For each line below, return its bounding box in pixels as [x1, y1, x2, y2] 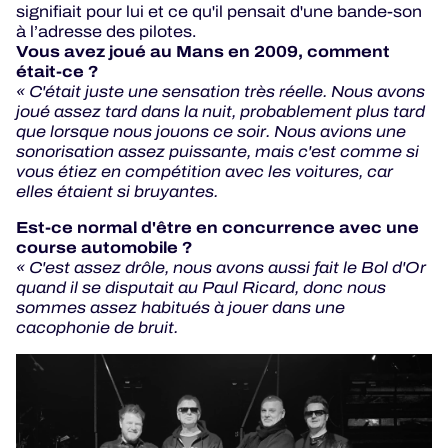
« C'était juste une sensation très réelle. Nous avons [16, 79, 425, 103]
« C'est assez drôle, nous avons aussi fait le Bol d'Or [16, 255, 426, 279]
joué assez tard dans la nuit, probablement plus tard [16, 99, 425, 123]
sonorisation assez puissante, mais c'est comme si [16, 139, 419, 163]
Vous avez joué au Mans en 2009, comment [16, 38, 390, 64]
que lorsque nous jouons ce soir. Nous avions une [16, 119, 406, 143]
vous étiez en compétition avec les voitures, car [16, 159, 393, 183]
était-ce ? [16, 58, 98, 84]
